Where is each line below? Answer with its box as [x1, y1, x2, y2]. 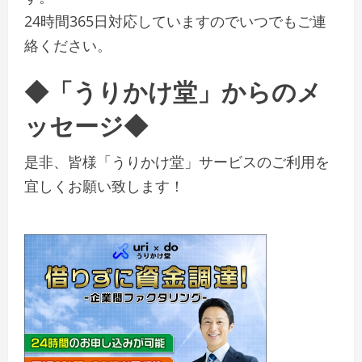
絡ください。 [24, 36, 112, 56]
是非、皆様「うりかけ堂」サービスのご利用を [24, 152, 330, 172]
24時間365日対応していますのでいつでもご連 [24, 11, 326, 32]
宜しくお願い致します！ [24, 176, 184, 196]
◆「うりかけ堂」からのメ [24, 72, 322, 109]
